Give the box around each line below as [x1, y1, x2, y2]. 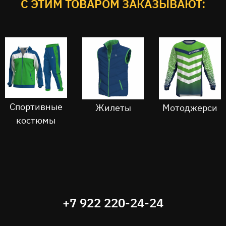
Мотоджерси [162, 102, 218, 114]
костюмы [16, 114, 56, 126]
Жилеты [95, 102, 131, 114]
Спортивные [9, 100, 63, 112]
